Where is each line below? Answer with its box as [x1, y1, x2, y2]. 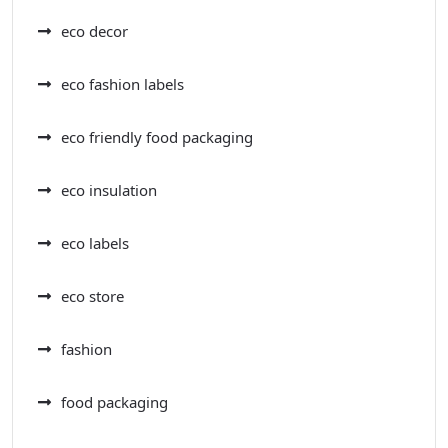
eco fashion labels [61, 74, 184, 95]
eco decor [61, 21, 128, 42]
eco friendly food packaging [61, 127, 253, 148]
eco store [61, 286, 124, 307]
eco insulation [61, 180, 157, 201]
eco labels [61, 233, 129, 254]
